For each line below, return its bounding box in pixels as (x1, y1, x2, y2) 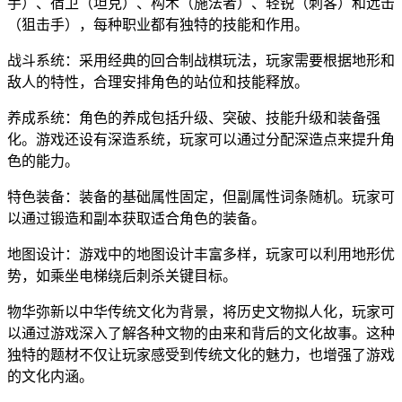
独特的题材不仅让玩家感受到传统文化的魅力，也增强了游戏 (7, 346, 395, 363)
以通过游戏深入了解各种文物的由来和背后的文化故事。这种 (7, 325, 395, 341)
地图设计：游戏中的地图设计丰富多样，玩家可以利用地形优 (7, 246, 395, 262)
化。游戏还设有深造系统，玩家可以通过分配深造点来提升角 (7, 131, 395, 147)
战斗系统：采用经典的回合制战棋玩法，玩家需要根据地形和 (7, 52, 395, 68)
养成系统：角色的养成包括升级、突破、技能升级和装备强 (7, 109, 380, 126)
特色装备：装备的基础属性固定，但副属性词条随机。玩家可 (7, 188, 395, 205)
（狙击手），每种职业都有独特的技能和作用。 (7, 16, 309, 32)
